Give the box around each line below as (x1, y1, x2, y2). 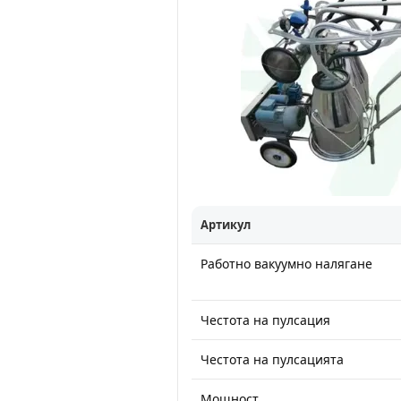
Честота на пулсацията (200, 351, 344, 368)
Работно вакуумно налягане (200, 255, 372, 272)
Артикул (200, 217, 251, 233)
